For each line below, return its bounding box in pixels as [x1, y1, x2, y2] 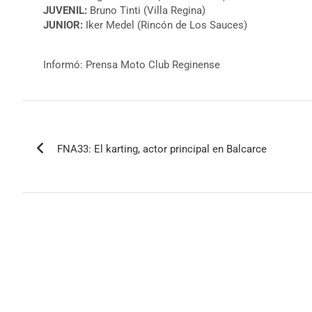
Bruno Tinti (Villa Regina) [87, 3, 205, 17]
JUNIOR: [43, 18, 83, 31]
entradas [22, 178, 108, 205]
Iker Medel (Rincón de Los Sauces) [83, 18, 247, 31]
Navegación [22, 120, 139, 148]
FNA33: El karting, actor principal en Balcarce [57, 142, 267, 155]
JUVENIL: [43, 3, 87, 17]
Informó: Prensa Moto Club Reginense [43, 58, 220, 71]
